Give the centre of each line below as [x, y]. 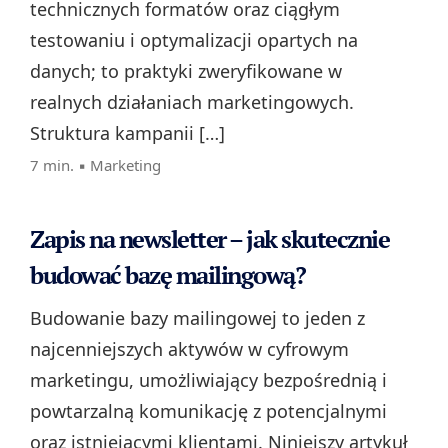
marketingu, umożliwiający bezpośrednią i [208, 380]
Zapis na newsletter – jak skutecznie [209, 239]
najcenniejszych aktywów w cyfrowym [189, 349]
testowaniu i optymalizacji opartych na [194, 40]
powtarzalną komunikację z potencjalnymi [208, 411]
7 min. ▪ [60, 165]
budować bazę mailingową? [167, 275]
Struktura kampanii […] [127, 133]
